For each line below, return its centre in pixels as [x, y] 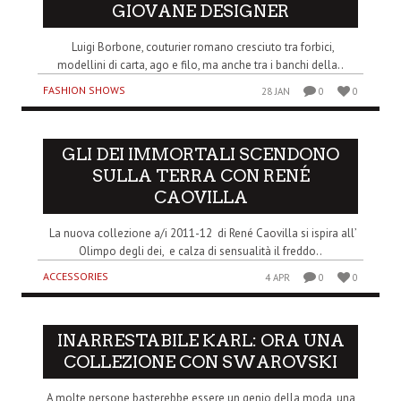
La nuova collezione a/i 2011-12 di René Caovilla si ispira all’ [200, 233]
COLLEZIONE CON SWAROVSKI [200, 362]
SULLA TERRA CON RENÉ [200, 175]
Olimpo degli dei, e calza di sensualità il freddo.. [200, 251]
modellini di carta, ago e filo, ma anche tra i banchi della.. [200, 64]
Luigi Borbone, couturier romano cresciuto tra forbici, [200, 47]
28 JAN [276, 91]
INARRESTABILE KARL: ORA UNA [200, 340]
